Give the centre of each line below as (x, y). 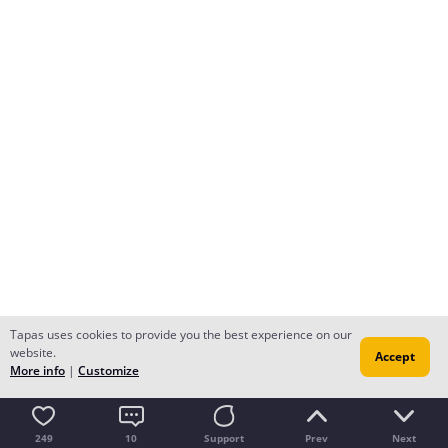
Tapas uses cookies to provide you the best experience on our (181, 334)
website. (33, 352)
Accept (395, 356)
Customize (108, 370)
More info (37, 370)
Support (223, 438)
